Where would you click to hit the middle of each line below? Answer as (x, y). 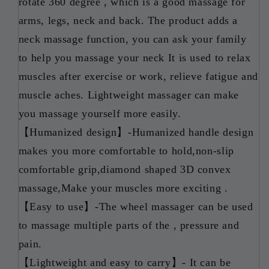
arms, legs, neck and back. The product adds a (128, 20)
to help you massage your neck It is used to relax (134, 57)
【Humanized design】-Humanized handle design (136, 132)
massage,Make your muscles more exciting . (123, 188)
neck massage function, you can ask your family (132, 39)
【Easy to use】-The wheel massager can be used (136, 206)
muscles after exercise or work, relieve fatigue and (138, 76)
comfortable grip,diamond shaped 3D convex (125, 169)
